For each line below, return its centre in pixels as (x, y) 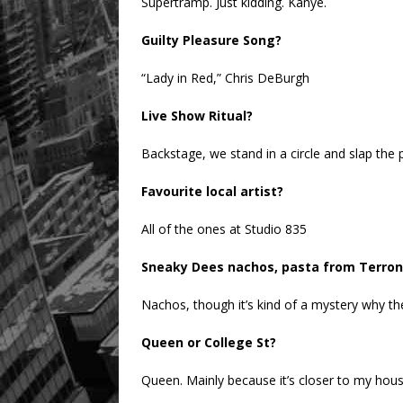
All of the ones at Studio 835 (224, 229)
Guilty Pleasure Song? (211, 40)
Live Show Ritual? (197, 116)
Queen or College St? (209, 343)
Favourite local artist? (212, 192)
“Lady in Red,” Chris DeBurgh (225, 78)
